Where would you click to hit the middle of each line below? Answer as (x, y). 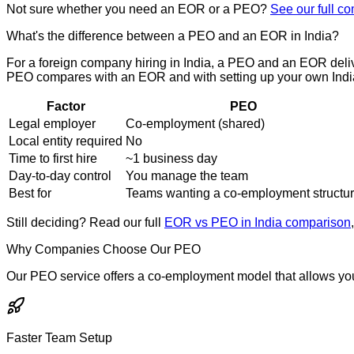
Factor (66, 106)
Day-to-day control (60, 175)
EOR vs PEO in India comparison (258, 222)
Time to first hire (53, 158)
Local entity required (66, 141)
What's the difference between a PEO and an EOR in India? (173, 36)
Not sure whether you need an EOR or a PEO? (137, 9)
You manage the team (187, 175)
